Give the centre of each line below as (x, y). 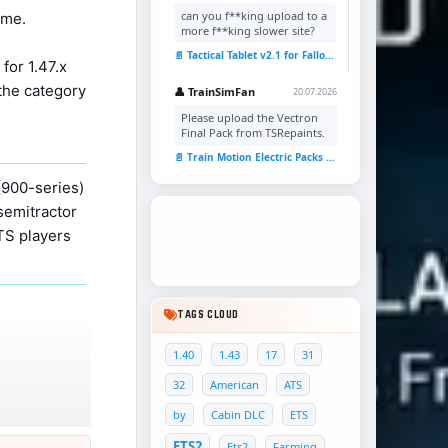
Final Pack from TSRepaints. (254, 132)
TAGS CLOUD (208, 315)
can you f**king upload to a (254, 15)
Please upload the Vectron (249, 117)
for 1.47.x (35, 66)
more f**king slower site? (248, 30)
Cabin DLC (238, 414)
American (234, 384)
